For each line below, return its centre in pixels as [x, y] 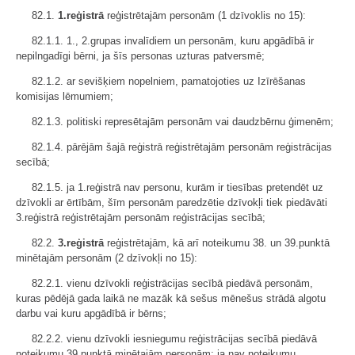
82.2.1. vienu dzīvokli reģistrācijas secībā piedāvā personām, [172, 284]
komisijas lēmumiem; [65, 97]
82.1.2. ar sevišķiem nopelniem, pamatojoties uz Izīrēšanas [169, 82]
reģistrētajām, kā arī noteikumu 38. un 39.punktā [217, 243]
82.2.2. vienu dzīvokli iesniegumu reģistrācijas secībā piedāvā [174, 339]
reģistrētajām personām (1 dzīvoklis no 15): [205, 16]
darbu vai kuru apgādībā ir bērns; [91, 314]
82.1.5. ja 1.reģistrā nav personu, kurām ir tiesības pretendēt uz [177, 188]
